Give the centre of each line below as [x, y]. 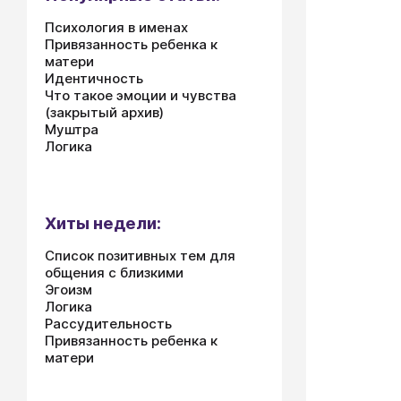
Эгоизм [68, 290]
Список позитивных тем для [140, 256]
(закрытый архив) [104, 112]
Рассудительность [108, 324]
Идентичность [94, 78]
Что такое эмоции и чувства [141, 95]
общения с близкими [114, 273]
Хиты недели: [103, 223]
